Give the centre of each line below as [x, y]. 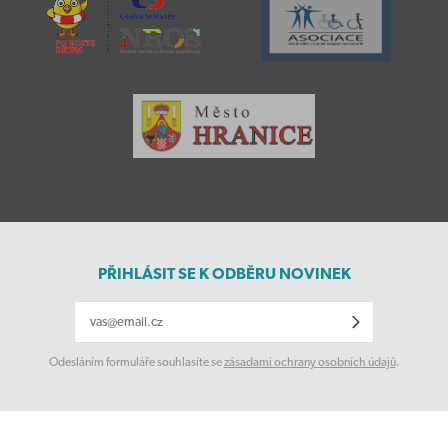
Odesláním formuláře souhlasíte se [136, 362]
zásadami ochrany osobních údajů [309, 362]
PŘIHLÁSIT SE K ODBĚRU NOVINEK [224, 274]
